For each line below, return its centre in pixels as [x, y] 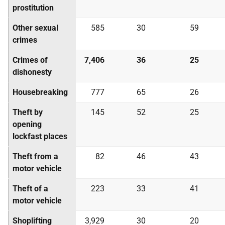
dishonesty [32, 72]
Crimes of [30, 60]
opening [27, 124]
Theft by [28, 112]
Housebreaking [40, 92]
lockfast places [40, 136]
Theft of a [30, 189]
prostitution [33, 8]
